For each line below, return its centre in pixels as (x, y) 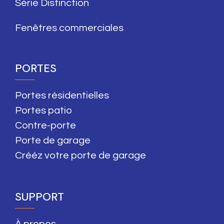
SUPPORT (39, 197)
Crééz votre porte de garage (80, 156)
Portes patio (43, 111)
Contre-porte (45, 126)
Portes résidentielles (62, 96)
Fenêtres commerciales (69, 28)
